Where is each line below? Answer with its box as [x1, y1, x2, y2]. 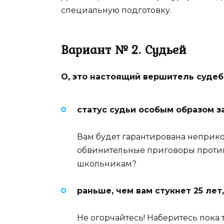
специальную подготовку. [61, 5, 171, 15]
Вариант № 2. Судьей [61, 40, 186, 59]
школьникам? [77, 158, 136, 168]
